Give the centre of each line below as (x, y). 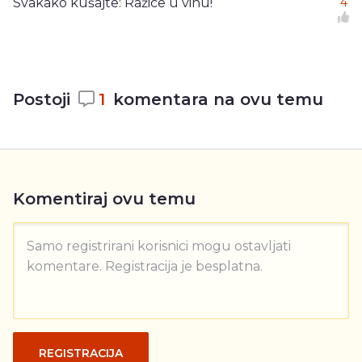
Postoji (42, 99)
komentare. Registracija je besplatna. (145, 266)
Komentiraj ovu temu (104, 198)
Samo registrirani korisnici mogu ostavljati (159, 246)
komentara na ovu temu (218, 99)
